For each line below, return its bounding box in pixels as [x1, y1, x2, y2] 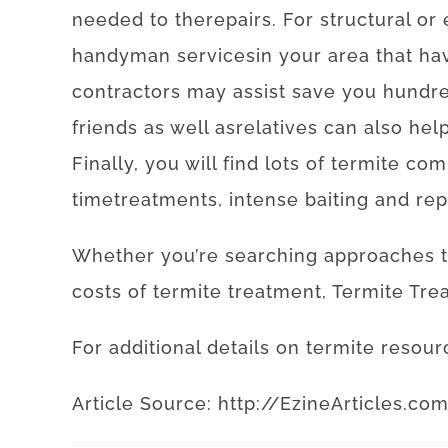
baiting [305, 189, 369, 210]
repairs [206, 9, 272, 30]
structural [320, 9, 411, 30]
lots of [265, 153, 325, 174]
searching [225, 245, 318, 266]
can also [324, 117, 403, 138]
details [207, 337, 270, 358]
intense [229, 189, 299, 210]
